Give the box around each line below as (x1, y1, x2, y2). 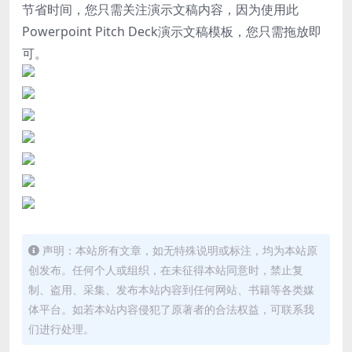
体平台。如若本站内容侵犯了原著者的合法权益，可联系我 (28, 301, 314, 317)
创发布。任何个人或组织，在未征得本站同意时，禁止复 (28, 262, 303, 277)
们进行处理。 (28, 321, 94, 336)
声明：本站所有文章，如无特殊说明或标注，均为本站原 (42, 242, 317, 258)
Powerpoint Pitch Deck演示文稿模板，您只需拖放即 (22, 22, 321, 40)
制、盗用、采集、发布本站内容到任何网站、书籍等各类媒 (28, 281, 314, 297)
